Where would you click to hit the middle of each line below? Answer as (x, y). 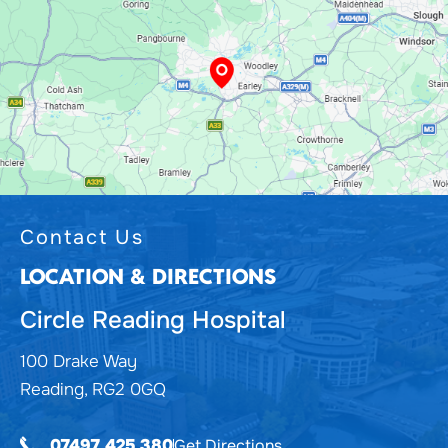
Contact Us (82, 238)
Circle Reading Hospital (153, 320)
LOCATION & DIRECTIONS (148, 277)
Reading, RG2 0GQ (93, 390)
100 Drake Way (78, 362)
